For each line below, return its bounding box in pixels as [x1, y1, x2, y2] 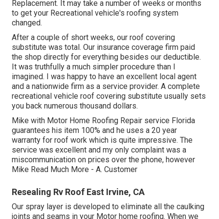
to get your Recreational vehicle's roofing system [12, 8, 178, 18]
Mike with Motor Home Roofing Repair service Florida [12, 116, 195, 126]
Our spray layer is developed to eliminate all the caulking [12, 202, 204, 212]
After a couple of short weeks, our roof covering [12, 33, 175, 43]
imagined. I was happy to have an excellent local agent [12, 72, 197, 82]
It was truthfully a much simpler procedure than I [12, 62, 175, 72]
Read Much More [31, 165, 89, 175]
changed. [12, 18, 42, 28]
